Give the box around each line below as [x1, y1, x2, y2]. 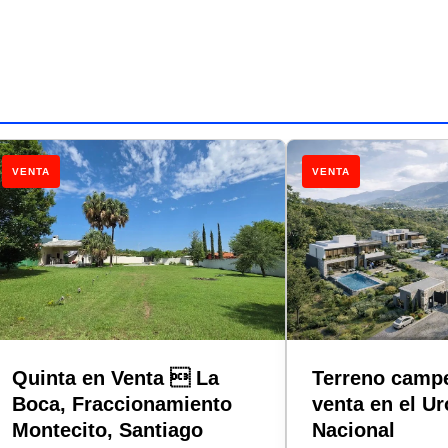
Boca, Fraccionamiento [12, 392, 233, 415]
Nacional [312, 418, 396, 441]
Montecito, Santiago [12, 418, 204, 441]
